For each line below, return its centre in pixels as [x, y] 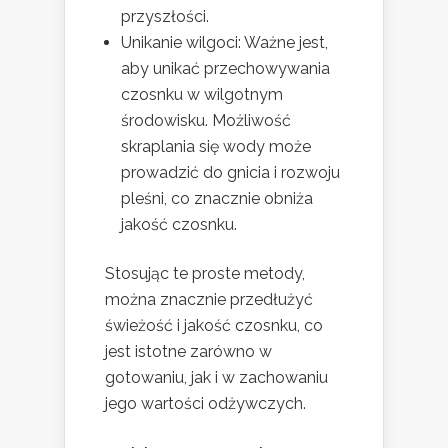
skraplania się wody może [216, 147]
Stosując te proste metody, [205, 274]
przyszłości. [165, 17]
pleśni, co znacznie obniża [217, 199]
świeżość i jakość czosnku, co [214, 326]
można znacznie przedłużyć [209, 300]
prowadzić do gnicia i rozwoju [230, 173]
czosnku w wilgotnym [202, 95]
